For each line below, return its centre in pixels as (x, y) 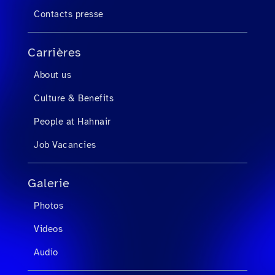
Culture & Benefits (74, 98)
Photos (48, 206)
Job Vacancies (65, 145)
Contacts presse (69, 14)
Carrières (54, 52)
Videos (48, 229)
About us (52, 75)
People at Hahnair (72, 122)
